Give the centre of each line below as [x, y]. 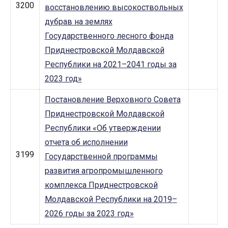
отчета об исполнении [86, 142]
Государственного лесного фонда [109, 36]
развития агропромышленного [104, 171]
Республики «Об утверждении [103, 128]
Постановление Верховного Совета [112, 100]
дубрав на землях [78, 22]
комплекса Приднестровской [101, 185]
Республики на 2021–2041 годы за [110, 65]
